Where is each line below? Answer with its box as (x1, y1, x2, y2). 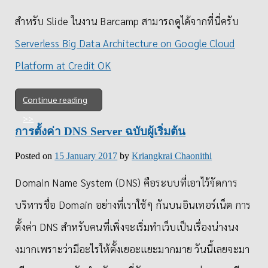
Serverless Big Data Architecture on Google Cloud (15, 36, 235, 50)
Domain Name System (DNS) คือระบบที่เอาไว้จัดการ (15, 176, 237, 190)
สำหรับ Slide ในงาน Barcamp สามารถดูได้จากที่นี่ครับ (15, 14, 239, 28)
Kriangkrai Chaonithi (132, 151, 212, 162)
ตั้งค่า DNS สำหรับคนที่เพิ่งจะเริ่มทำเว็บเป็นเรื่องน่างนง (15, 220, 239, 234)
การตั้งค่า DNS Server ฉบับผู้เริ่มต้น (15, 124, 186, 138)
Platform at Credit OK (15, 59, 111, 72)
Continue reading (23, 94, 88, 105)
